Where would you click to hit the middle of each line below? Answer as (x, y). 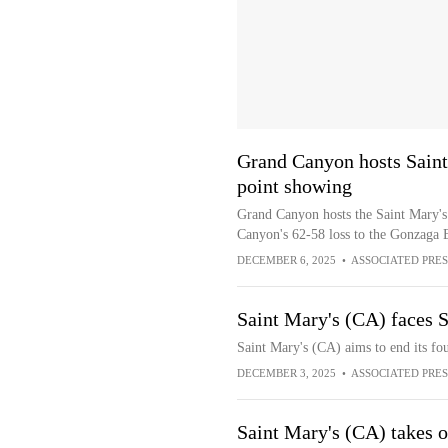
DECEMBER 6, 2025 (286, 260)
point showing (294, 186)
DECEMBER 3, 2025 (286, 373)
